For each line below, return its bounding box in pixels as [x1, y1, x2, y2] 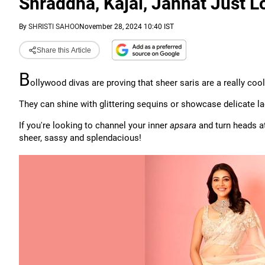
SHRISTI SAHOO [28, 22, 79, 31]
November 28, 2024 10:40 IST [79, 22, 174, 31]
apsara [170, 120, 199, 131]
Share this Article [36, 46, 91, 54]
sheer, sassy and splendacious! [19, 132, 141, 143]
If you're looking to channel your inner [19, 120, 170, 131]
